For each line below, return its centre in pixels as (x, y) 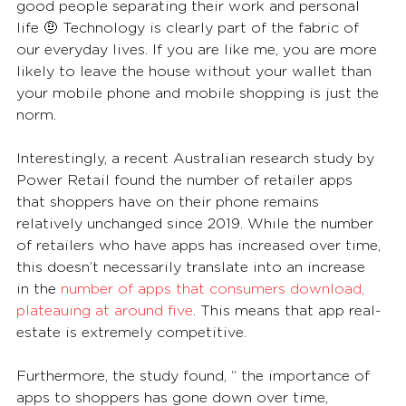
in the (39, 289)
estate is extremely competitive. (131, 332)
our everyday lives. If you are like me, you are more (199, 49)
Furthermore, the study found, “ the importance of (195, 376)
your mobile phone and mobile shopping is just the (200, 93)
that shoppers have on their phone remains (170, 202)
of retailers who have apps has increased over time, (201, 245)
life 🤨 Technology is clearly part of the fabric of (190, 28)
